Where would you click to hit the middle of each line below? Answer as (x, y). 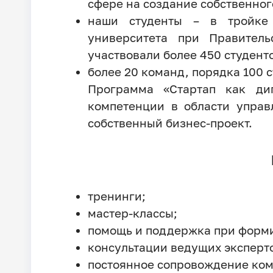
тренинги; (116, 196)
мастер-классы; (132, 213)
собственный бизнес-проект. (170, 122)
